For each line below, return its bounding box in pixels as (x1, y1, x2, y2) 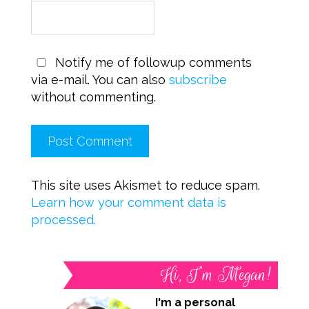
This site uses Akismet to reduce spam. (30, 178, 260, 193)
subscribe (168, 72, 227, 88)
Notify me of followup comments (51, 55, 252, 70)
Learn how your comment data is (30, 195, 226, 210)
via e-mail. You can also (30, 72, 169, 88)
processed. (30, 212, 96, 228)
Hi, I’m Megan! (160, 263, 272, 288)
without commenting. (30, 90, 156, 105)
